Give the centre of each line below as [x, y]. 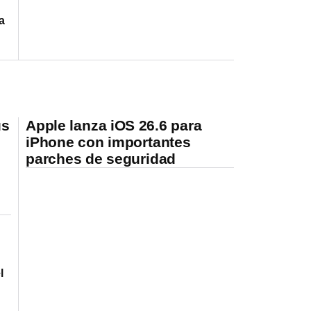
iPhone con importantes [108, 142]
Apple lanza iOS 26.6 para [114, 125]
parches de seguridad [101, 158]
